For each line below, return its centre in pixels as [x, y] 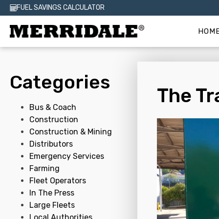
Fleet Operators [58, 181]
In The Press [52, 193]
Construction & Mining [71, 132]
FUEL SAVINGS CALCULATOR [61, 8]
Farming [44, 168]
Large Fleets [52, 205]
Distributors [51, 144]
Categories [60, 82]
